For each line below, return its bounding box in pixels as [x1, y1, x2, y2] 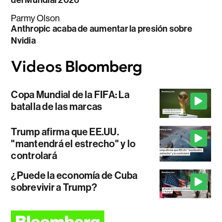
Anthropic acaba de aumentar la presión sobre [11, 23, 192, 34]
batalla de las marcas [11, 101, 103, 113]
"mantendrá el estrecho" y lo [11, 137, 136, 150]
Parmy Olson [11, 13, 60, 23]
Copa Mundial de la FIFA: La [11, 89, 129, 101]
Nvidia [11, 35, 36, 46]
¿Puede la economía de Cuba [11, 169, 138, 181]
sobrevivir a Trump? [11, 181, 97, 193]
